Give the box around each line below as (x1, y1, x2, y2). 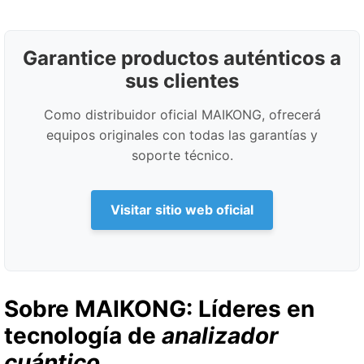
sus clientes (125, 68, 239, 93)
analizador (162, 321, 278, 349)
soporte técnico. (131, 146, 233, 163)
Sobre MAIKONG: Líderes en (4, 294, 314, 323)
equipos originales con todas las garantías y (46, 126, 318, 143)
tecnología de (4, 321, 162, 349)
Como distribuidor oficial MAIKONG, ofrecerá (43, 106, 321, 123)
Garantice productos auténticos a (23, 45, 341, 70)
